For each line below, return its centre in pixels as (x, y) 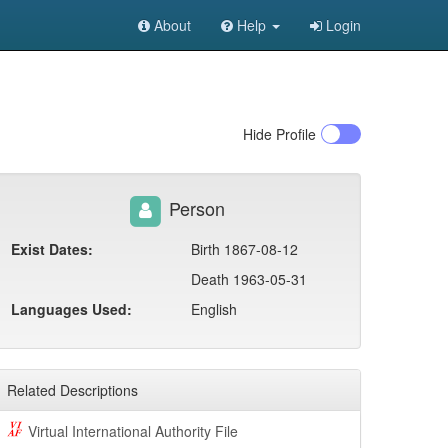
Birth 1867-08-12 (244, 249)
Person (194, 208)
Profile (294, 134)
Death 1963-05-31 (249, 279)
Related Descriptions (72, 390)
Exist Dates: (52, 249)
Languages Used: (71, 309)
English (214, 309)
